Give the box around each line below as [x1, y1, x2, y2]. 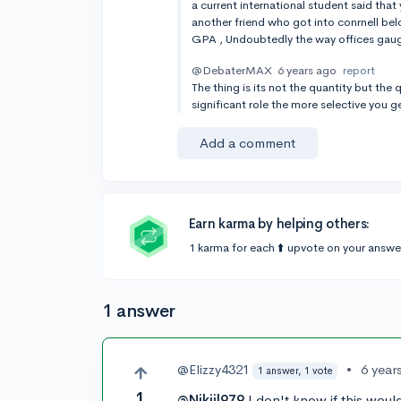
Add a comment [200, 134, 296, 151]
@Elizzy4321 [177, 361, 251, 378]
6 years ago [277, 63, 337, 78]
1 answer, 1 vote [257, 363, 333, 377]
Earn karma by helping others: [188, 215, 371, 232]
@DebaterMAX [192, 63, 273, 78]
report [343, 63, 376, 78]
